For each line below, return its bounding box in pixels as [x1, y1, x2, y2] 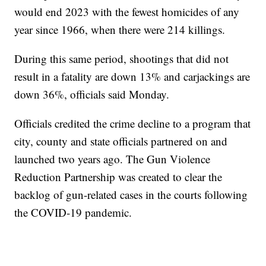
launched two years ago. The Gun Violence [14, 151, 211, 167]
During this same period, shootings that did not [14, 51, 229, 66]
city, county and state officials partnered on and [14, 134, 228, 149]
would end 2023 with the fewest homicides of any [14, 4, 240, 20]
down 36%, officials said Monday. [14, 87, 173, 102]
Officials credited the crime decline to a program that [14, 116, 251, 131]
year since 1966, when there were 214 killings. [14, 22, 226, 37]
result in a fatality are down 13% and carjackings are [14, 69, 251, 84]
